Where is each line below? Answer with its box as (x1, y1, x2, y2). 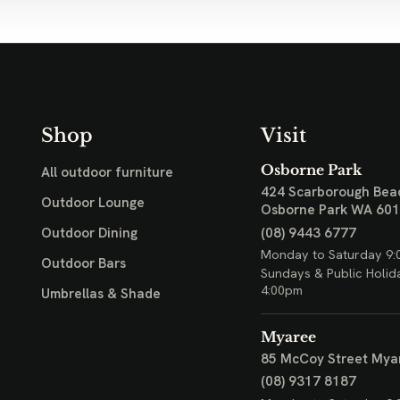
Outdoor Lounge (40, 194, 145, 212)
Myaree (260, 329, 316, 346)
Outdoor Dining (40, 224, 137, 243)
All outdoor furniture (40, 163, 173, 182)
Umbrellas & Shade (40, 284, 161, 303)
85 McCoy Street (260, 350, 368, 369)
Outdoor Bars (40, 254, 126, 273)
